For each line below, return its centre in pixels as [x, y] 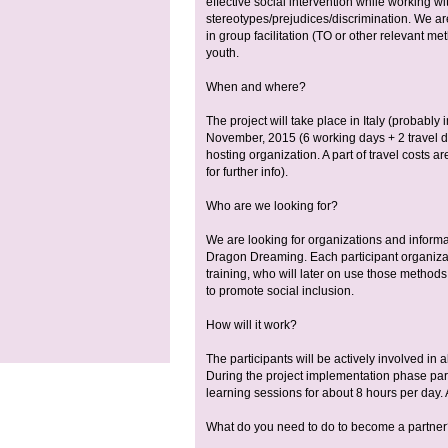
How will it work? [251, 325]
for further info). [247, 172]
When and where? [256, 87]
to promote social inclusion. [280, 291]
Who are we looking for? [272, 206]
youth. [222, 53]
